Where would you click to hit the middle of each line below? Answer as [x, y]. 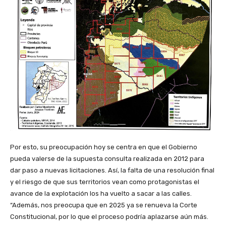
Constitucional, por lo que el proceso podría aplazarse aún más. [109, 216]
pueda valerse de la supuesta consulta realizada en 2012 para [107, 158]
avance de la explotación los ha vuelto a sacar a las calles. [101, 193]
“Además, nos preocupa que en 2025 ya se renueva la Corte [104, 205]
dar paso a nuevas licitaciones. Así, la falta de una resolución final [112, 170]
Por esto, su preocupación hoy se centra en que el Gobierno [104, 147]
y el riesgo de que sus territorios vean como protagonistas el [105, 182]
